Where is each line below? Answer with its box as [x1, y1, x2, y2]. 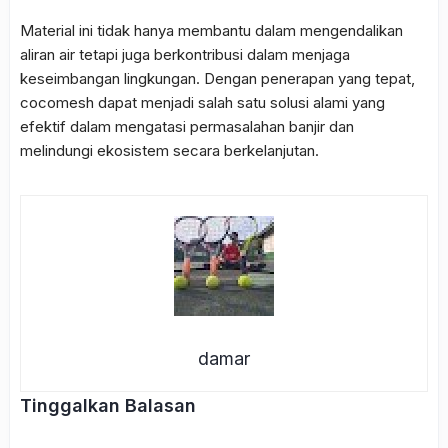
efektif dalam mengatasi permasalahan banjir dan [20, 117, 354, 137]
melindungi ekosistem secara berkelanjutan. [20, 141, 319, 161]
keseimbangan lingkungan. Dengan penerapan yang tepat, [20, 69, 415, 89]
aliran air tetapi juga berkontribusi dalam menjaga [20, 45, 350, 65]
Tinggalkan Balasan [20, 395, 196, 417]
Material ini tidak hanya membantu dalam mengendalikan [20, 21, 403, 41]
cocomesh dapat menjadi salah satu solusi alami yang [20, 93, 385, 113]
